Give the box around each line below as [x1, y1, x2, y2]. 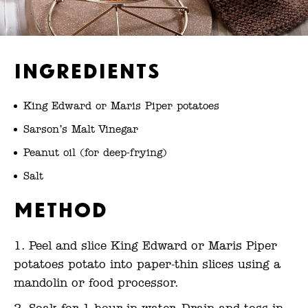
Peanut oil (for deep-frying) [23, 147, 167, 158]
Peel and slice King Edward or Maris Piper [29, 240, 277, 252]
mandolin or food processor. [14, 277, 179, 289]
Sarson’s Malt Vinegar [23, 124, 138, 135]
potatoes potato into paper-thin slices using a [14, 258, 280, 271]
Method [14, 197, 107, 218]
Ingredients [14, 58, 160, 79]
